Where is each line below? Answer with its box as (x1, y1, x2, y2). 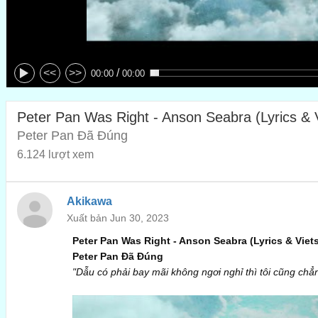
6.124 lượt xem (16, 148, 94, 160)
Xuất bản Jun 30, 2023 (66, 212, 169, 224)
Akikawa (66, 195, 112, 208)
